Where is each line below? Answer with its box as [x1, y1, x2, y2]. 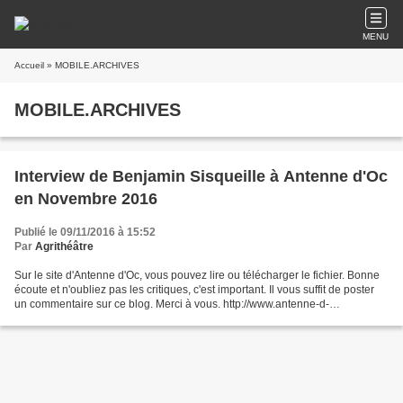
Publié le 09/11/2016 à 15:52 [14, 226, 156, 238]
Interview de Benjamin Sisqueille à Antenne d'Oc [14, 167, 388, 185]
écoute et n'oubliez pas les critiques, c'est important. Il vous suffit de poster [14, 283, 374, 296]
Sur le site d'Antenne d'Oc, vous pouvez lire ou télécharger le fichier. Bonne [14, 269, 380, 282]
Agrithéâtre [35, 240, 94, 253]
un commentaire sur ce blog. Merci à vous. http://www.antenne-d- [14, 298, 329, 310]
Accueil [14, 60, 44, 70]
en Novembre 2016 [14, 190, 157, 208]
